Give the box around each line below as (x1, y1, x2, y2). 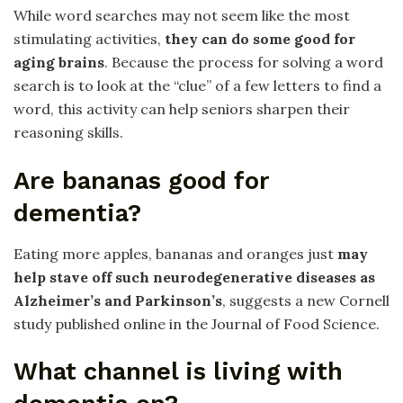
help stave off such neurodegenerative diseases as (13, 267, 375, 286)
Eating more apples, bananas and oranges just (13, 244, 337, 263)
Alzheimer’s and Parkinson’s (13, 291, 222, 309)
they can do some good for (165, 30, 355, 49)
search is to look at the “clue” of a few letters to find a (13, 76, 381, 95)
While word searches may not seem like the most (13, 6, 350, 25)
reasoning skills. (13, 123, 123, 142)
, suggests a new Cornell (222, 291, 390, 309)
